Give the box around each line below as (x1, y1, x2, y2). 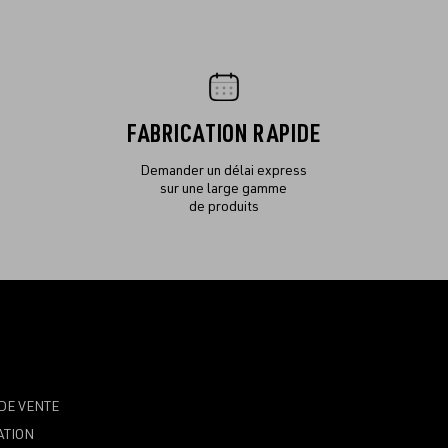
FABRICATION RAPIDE (126, 120, 322, 150)
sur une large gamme (160, 180, 288, 198)
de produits (188, 198, 259, 216)
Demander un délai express (140, 162, 308, 180)
